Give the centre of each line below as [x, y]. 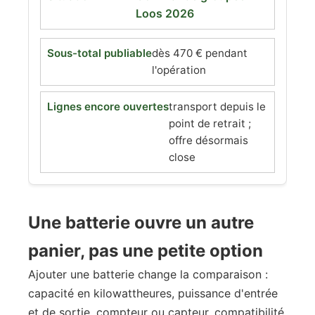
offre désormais [208, 140]
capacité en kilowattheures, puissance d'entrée [153, 293]
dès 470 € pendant [200, 53]
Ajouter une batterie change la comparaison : [148, 274]
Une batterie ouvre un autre [141, 223]
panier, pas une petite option [146, 251]
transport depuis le [217, 107]
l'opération [179, 70]
